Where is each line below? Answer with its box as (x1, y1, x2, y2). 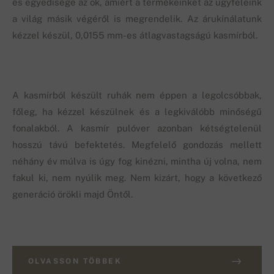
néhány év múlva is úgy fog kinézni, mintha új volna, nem (12, 156, 262, 167)
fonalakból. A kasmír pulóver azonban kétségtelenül (12, 123, 262, 134)
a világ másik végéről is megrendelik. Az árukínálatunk (12, 13, 262, 24)
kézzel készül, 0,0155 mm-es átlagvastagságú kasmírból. (12, 30, 257, 41)
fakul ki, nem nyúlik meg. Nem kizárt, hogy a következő (12, 172, 262, 183)
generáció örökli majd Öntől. (12, 189, 133, 200)
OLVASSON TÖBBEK (28, 257, 122, 266)
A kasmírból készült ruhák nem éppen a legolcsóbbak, (12, 90, 262, 101)
